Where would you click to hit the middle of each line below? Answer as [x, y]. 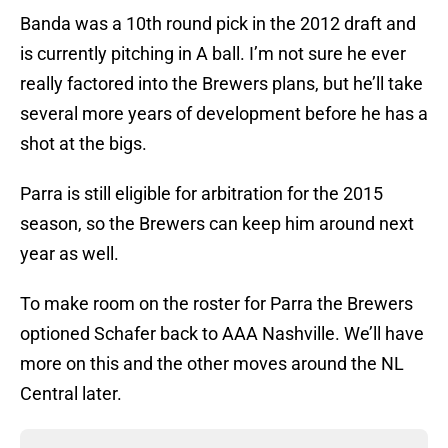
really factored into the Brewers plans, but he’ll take [221, 84]
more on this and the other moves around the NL [212, 364]
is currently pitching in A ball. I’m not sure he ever [213, 54]
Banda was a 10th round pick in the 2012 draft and [218, 24]
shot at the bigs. [83, 144]
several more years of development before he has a [224, 114]
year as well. [69, 254]
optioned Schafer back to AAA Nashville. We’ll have [222, 334]
